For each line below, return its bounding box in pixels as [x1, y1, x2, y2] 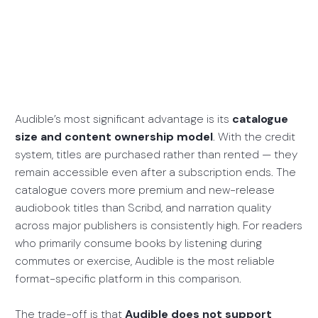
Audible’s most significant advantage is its [14, 111, 232, 127]
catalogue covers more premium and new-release [14, 182, 275, 198]
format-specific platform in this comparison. [14, 271, 241, 287]
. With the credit [212, 129, 295, 145]
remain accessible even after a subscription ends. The [14, 165, 296, 180]
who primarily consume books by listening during [14, 236, 262, 251]
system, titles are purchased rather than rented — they [14, 147, 297, 163]
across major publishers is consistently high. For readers [14, 218, 302, 234]
